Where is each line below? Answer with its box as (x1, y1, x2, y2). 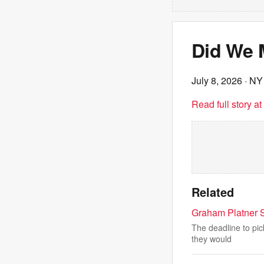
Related (192, 183, 234, 200)
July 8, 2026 (192, 74, 242, 87)
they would (192, 233, 232, 245)
